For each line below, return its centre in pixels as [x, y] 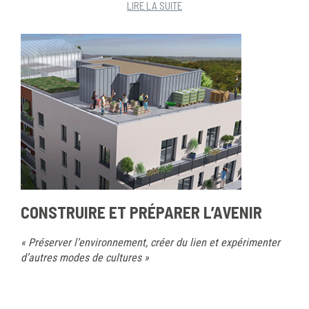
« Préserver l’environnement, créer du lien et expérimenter [150, 243]
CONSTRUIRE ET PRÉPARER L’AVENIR [141, 212]
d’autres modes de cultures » [85, 258]
